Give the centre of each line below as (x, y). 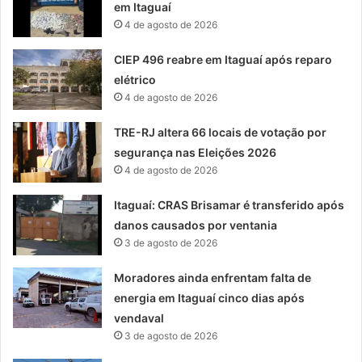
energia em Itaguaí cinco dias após (210, 298)
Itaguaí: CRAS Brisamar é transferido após (229, 205)
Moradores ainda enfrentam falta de (213, 278)
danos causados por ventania (196, 225)
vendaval (139, 318)
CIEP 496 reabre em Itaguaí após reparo (223, 59)
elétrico (135, 80)
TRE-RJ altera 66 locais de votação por (221, 132)
